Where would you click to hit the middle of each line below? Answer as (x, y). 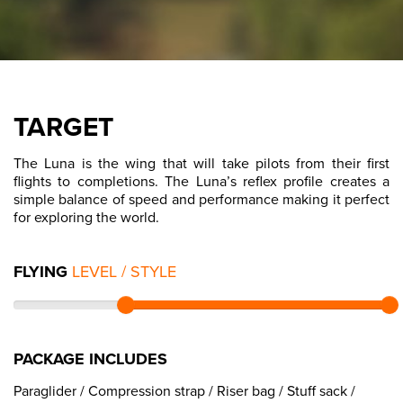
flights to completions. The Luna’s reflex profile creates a (201, 182)
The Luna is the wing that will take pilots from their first (201, 164)
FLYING (43, 272)
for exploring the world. (86, 218)
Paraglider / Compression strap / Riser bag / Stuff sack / (184, 392)
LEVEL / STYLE (124, 272)
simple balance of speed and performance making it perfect (201, 200)
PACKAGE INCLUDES (90, 359)
